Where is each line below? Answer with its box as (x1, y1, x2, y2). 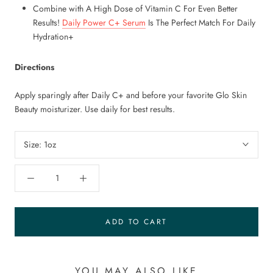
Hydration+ (33, 30, 74, 43)
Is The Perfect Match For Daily (146, 16, 255, 29)
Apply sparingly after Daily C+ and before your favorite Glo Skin (15, 88, 247, 101)
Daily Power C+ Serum (62, 16, 146, 29)
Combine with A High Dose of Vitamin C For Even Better (33, 2, 238, 15)
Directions (15, 61, 54, 74)
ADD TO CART (105, 216, 168, 227)
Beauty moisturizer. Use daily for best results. (15, 102, 175, 115)
